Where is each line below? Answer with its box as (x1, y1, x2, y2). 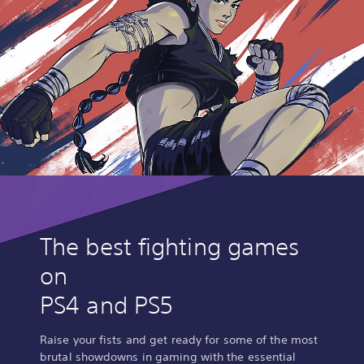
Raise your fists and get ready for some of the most (40, 332, 318, 348)
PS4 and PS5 (40, 291, 174, 320)
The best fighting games (40, 232, 300, 262)
